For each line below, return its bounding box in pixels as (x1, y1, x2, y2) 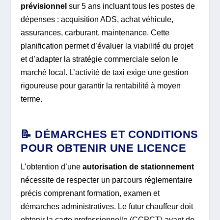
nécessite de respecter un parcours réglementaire (21, 176, 193, 185)
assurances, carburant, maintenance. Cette (21, 28, 170, 37)
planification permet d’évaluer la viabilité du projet (21, 41, 193, 50)
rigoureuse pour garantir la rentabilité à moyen (21, 81, 181, 90)
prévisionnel (21, 1, 67, 10)
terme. (21, 94, 43, 103)
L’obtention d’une (21, 163, 83, 171)
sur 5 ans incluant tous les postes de (67, 1, 195, 10)
